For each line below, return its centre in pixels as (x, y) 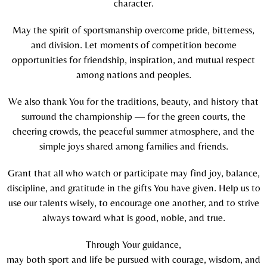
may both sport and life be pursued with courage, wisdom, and (133, 259)
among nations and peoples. (133, 74)
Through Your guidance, (133, 244)
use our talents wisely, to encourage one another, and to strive (133, 202)
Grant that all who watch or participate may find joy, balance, (133, 173)
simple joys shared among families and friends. (133, 146)
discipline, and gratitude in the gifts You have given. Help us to (133, 187)
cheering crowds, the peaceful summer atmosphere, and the (133, 131)
